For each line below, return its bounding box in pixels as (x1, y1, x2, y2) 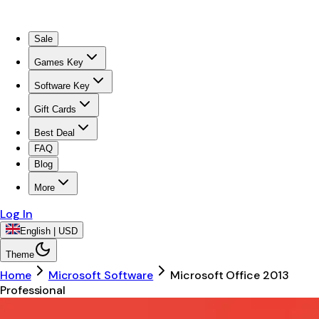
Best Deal (34, 127, 75, 138)
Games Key (34, 57, 83, 68)
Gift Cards (34, 104, 76, 115)
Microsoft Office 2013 (170, 268, 289, 283)
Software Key (34, 80, 90, 91)
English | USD (20, 226, 78, 236)
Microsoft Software (48, 268, 154, 283)
